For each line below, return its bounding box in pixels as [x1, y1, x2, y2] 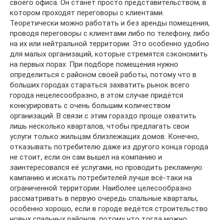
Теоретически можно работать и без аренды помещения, [10, 18, 210, 27]
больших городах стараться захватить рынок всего [10, 80, 190, 89]
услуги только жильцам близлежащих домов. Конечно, [10, 132, 199, 141]
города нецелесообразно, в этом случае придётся [10, 90, 183, 100]
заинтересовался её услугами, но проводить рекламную [10, 163, 202, 172]
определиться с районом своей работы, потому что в [10, 70, 196, 79]
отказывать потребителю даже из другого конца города [10, 142, 208, 151]
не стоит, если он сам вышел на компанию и [10, 152, 162, 162]
